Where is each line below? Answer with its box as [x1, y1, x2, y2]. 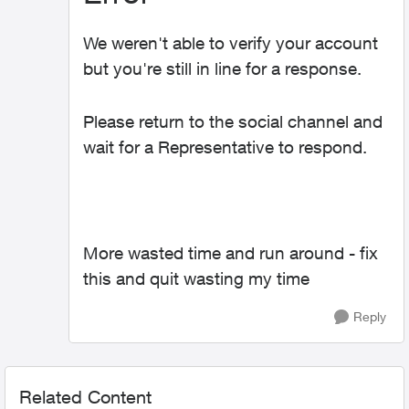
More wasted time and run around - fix [83, 243, 378, 263]
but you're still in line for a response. [83, 58, 362, 79]
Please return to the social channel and [83, 111, 383, 131]
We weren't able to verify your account [83, 33, 378, 53]
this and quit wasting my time [83, 268, 309, 288]
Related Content [19, 386, 152, 407]
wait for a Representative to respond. [83, 137, 367, 157]
